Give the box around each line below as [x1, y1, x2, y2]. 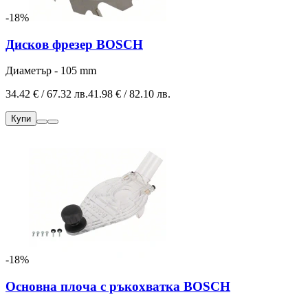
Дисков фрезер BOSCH [5, 36, 143, 52]
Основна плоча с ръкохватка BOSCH [5, 279, 230, 294]
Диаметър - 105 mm [5, 65, 96, 77]
